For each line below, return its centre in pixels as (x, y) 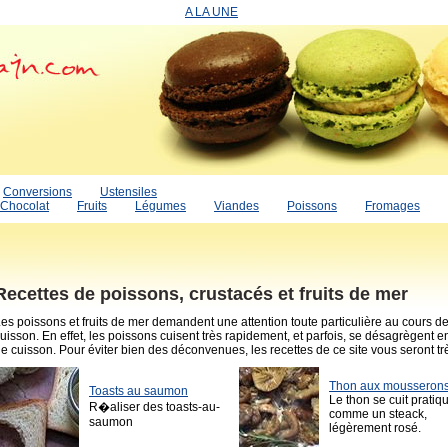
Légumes (160, 206)
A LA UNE (211, 12)
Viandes (236, 206)
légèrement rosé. (375, 428)
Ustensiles (128, 192)
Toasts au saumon (138, 391)
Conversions (37, 192)
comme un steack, (378, 414)
